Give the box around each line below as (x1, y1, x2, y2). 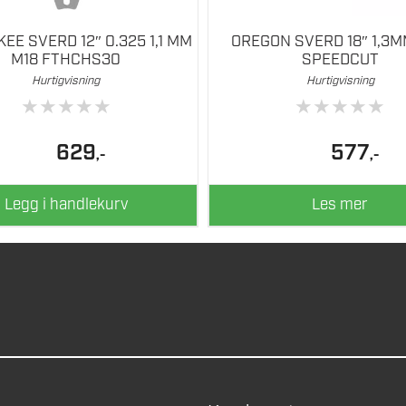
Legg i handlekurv (4, 194, 128, 215)
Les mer (312, 194, 369, 215)
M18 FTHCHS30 (11, 50, 121, 71)
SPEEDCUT (301, 50, 379, 71)
